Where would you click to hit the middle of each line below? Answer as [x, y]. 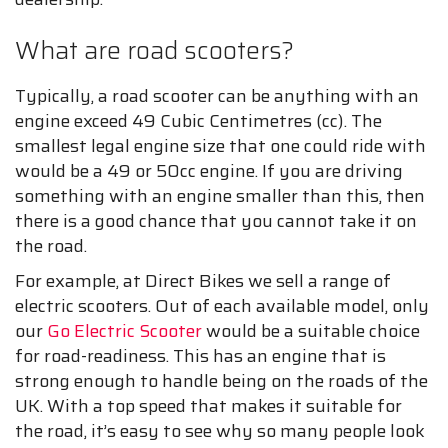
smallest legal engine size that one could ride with [220, 146]
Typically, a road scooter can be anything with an [217, 96]
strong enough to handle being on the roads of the [221, 381]
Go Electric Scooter [124, 331]
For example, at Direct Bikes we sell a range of [203, 281]
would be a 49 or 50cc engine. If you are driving [209, 171]
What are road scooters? [154, 50]
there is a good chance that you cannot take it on [216, 221]
